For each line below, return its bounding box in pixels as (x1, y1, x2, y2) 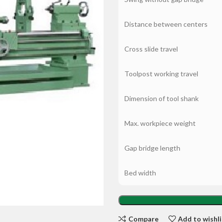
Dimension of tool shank (124, 94, 199, 103)
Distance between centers (124, 20, 208, 28)
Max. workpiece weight (124, 119, 196, 127)
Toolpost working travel (124, 69, 198, 78)
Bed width (124, 168, 156, 177)
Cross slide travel (124, 45, 178, 53)
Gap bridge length (124, 144, 180, 152)
